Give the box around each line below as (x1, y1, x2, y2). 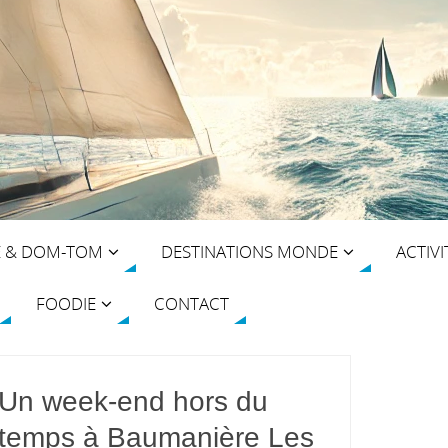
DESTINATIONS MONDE (161, 239, 338, 263)
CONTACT (154, 291, 229, 315)
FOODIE (36, 291, 96, 315)
